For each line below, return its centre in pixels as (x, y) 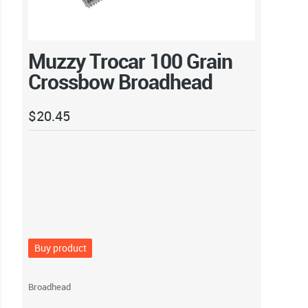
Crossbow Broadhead (121, 82)
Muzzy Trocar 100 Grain (131, 61)
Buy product (60, 248)
